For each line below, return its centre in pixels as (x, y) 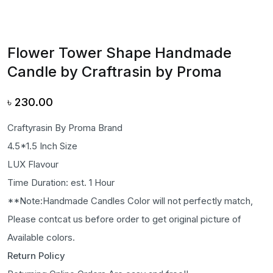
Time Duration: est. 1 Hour (61, 182)
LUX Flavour (33, 164)
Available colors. (41, 237)
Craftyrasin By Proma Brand (65, 127)
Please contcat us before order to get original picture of (124, 219)
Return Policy (36, 255)
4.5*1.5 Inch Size (42, 146)
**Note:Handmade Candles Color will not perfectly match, (130, 200)
